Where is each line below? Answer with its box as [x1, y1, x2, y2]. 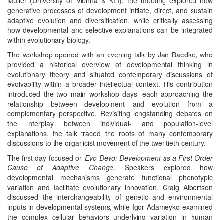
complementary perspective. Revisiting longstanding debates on [7, 109, 213, 118]
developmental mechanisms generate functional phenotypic [7, 172, 213, 182]
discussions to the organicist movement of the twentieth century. [7, 138, 206, 148]
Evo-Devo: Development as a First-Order [85, 153, 213, 163]
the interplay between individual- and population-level [7, 118, 213, 128]
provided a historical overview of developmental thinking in [7, 59, 213, 69]
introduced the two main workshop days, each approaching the [7, 89, 213, 99]
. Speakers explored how [113, 163, 213, 172]
